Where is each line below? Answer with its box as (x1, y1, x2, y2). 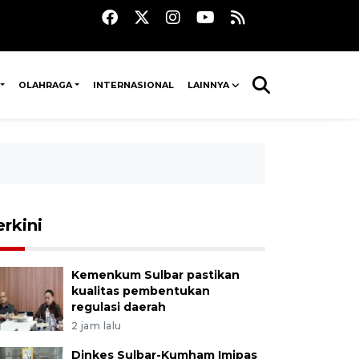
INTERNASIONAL (93, 79, 175, 91)
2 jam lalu (71, 320, 122, 332)
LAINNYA (187, 79, 229, 91)
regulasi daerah (71, 300, 166, 314)
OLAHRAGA (18, 79, 73, 91)
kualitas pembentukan (71, 284, 210, 298)
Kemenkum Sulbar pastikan (71, 268, 240, 282)
